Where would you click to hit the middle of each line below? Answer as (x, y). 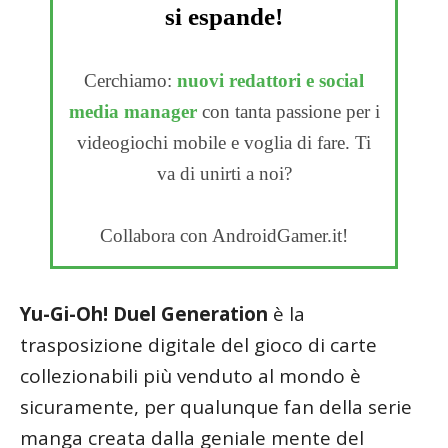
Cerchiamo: (130, 81)
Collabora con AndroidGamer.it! (224, 236)
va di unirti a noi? (224, 174)
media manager (132, 112)
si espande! (224, 17)
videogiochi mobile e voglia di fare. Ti (224, 143)
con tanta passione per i (288, 112)
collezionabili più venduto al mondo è (190, 376)
